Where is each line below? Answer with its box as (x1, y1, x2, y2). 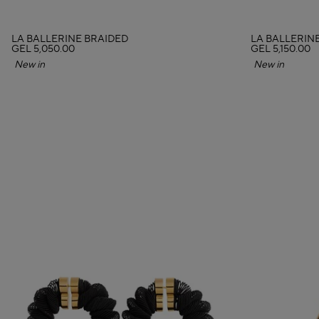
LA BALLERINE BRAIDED (11, 33, 128, 46)
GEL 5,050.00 (11, 43, 75, 56)
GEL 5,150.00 (251, 43, 310, 56)
